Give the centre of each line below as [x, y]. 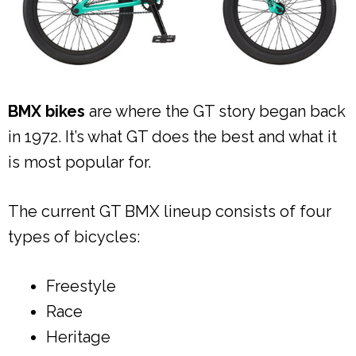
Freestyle [81, 286]
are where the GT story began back [215, 111]
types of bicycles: [74, 236]
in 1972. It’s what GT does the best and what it [172, 136]
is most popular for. [79, 162]
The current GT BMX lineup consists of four [170, 211]
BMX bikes [46, 111]
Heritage [78, 337]
